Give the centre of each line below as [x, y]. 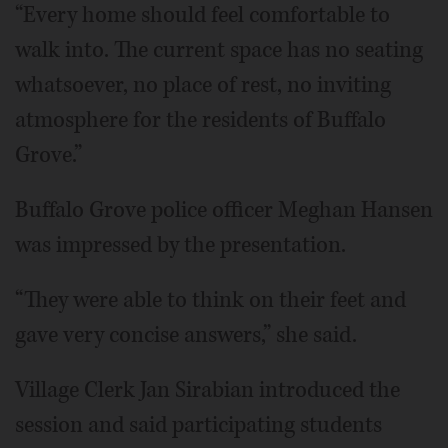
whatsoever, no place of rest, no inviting [203, 84]
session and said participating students [198, 424]
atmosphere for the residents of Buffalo [200, 119]
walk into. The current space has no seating [219, 49]
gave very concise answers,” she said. [186, 334]
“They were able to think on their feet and [210, 299]
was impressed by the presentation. [180, 244]
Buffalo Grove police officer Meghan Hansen [224, 209]
